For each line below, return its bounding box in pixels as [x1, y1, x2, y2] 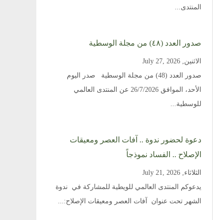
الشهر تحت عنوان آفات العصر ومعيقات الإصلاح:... [57, 197, 201, 205]
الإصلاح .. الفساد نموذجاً [126, 150, 201, 159]
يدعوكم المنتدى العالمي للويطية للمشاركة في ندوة [55, 183, 201, 191]
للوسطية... [170, 100, 201, 108]
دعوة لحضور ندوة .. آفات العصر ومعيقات [69, 136, 201, 144]
